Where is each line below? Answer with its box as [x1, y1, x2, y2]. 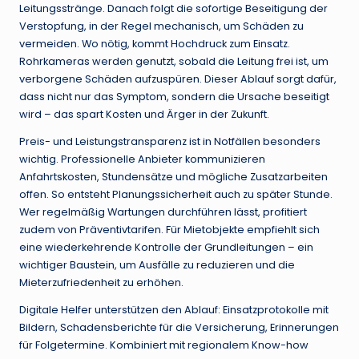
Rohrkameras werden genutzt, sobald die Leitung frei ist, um [19, 54, 329, 69]
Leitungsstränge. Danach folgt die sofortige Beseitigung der [19, 2, 328, 16]
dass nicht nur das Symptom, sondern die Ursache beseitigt [19, 90, 329, 104]
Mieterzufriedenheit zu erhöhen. [19, 276, 184, 290]
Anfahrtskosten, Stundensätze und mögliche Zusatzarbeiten [19, 170, 328, 184]
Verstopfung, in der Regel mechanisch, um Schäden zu [19, 19, 304, 34]
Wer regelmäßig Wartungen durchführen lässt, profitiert [19, 205, 307, 220]
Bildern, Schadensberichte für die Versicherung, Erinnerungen [19, 321, 339, 335]
